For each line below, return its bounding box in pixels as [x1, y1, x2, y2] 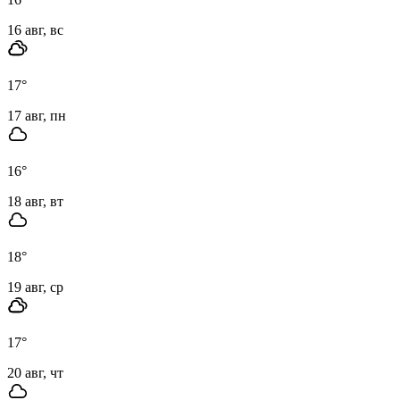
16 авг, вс [7, 21, 63, 37]
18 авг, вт [7, 193, 63, 209]
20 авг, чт [7, 364, 63, 380]
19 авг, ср [7, 279, 63, 295]
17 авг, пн [7, 107, 66, 123]
